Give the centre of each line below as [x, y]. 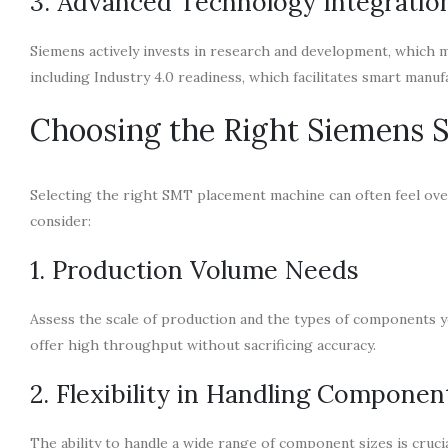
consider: [60, 220]
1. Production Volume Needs [194, 269]
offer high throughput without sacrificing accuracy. [203, 344]
